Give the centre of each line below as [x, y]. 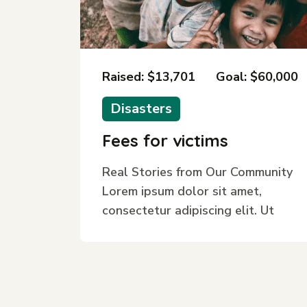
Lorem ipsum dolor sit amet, [182, 191]
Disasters [141, 109]
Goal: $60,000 [257, 77]
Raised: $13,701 [149, 77]
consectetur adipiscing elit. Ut [188, 210]
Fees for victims [165, 140]
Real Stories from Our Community [197, 172]
